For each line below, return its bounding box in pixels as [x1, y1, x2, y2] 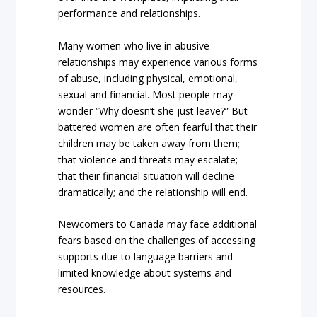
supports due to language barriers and [58, 249, 234, 263]
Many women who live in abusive [58, 38, 210, 52]
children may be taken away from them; [58, 136, 241, 150]
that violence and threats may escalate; [58, 152, 238, 166]
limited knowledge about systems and [58, 265, 232, 279]
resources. [58, 282, 106, 296]
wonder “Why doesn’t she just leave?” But [58, 103, 248, 117]
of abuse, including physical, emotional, [58, 71, 238, 85]
